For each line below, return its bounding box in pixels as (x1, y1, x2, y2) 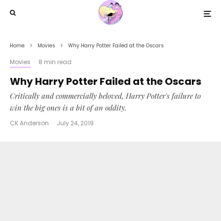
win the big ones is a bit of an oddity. (10, 103, 127, 112)
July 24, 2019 (57, 119, 94, 127)
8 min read (38, 58, 72, 66)
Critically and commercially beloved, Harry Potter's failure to (10, 91, 201, 101)
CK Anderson (10, 119, 49, 127)
